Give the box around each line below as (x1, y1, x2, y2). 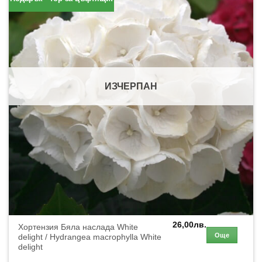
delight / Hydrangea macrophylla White (18, 233, 162, 242)
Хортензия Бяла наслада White (18, 223, 139, 232)
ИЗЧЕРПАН (105, 81, 157, 91)
